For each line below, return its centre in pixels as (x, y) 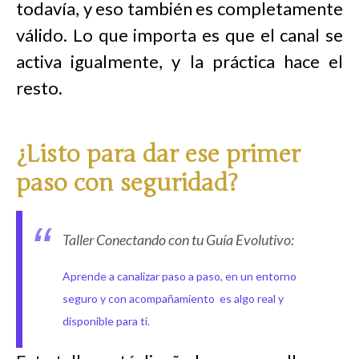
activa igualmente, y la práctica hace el (179, 61)
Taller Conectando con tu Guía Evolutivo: (178, 239)
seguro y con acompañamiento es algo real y (173, 298)
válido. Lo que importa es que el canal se (179, 35)
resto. (39, 88)
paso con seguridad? (127, 183)
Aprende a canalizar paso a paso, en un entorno (179, 276)
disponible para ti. (106, 321)
